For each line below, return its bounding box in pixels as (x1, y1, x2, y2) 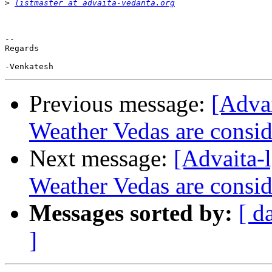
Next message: (29, 145, 174, 172)
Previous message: (29, 90, 211, 117)
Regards (5, 44, 39, 53)
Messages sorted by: (29, 200, 233, 226)
